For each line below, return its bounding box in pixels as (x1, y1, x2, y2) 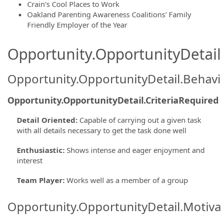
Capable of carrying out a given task (79, 114, 201, 125)
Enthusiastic (16, 145, 63, 155)
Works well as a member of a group (66, 175, 188, 185)
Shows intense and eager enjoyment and (66, 145, 205, 155)
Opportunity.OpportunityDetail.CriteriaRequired (7, 94, 219, 106)
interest (16, 155, 42, 165)
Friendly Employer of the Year (27, 20, 127, 30)
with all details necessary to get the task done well (16, 125, 186, 135)
